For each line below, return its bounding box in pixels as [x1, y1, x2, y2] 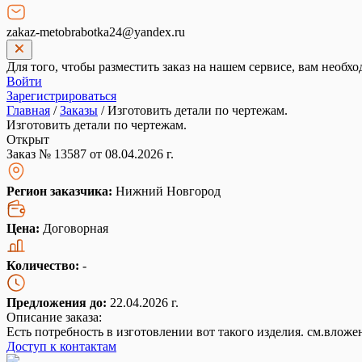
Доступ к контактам [6, 339, 116, 353]
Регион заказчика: [6, 184, 116, 198]
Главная [6, 103, 50, 117]
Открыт [6, 133, 49, 146]
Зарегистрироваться [6, 89, 116, 103]
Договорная [40, 221, 108, 235]
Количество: [6, 259, 82, 272]
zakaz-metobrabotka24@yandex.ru [6, 25, 185, 39]
